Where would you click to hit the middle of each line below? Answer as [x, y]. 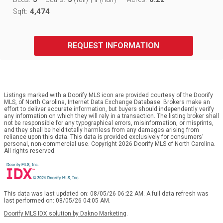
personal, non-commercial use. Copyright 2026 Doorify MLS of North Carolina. [110, 144]
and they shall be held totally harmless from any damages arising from [102, 130]
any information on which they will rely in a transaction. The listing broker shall [111, 116]
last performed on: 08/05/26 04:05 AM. [57, 200]
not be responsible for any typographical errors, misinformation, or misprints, [109, 123]
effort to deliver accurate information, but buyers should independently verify [109, 109]
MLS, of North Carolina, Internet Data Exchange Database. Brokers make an [107, 102]
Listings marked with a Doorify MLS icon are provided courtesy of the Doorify [109, 95]
